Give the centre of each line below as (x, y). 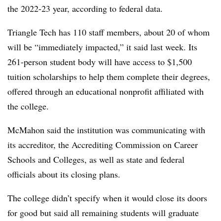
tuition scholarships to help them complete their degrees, (109, 76)
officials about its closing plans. (67, 174)
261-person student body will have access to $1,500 (100, 61)
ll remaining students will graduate (137, 212)
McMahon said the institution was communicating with (106, 129)
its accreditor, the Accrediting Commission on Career (103, 144)
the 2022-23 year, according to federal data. (87, 8)
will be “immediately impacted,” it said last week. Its (102, 47)
